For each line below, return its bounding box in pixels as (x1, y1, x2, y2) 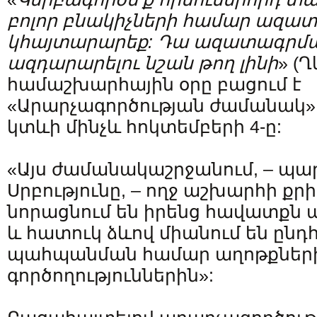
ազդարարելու (7, 53, 139, 73)
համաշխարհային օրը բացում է (7, 74, 301, 94)
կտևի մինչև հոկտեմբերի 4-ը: (7, 117, 282, 137)
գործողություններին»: (7, 265, 214, 285)
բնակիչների (62, 11, 177, 30)
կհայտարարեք (7, 32, 148, 52)
